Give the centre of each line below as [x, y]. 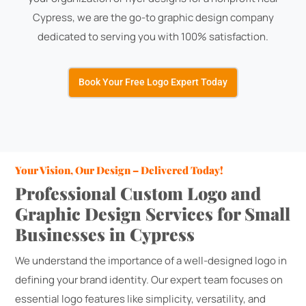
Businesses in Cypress [105, 234]
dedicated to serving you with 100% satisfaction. [153, 36]
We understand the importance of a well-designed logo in [151, 260]
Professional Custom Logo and [138, 193]
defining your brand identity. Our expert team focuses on [149, 279]
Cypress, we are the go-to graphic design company [153, 17]
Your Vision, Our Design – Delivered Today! [120, 170]
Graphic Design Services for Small [153, 213]
